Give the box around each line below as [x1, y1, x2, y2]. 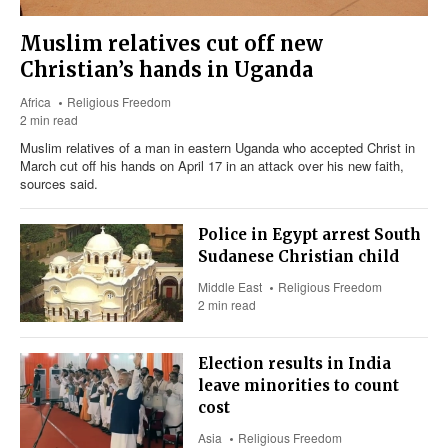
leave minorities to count [198, 375, 400, 395]
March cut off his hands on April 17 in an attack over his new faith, [20, 156, 404, 176]
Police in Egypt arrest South [198, 225, 422, 245]
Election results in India [198, 353, 392, 373]
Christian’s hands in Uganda [20, 57, 313, 83]
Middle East [198, 278, 263, 296]
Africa [20, 93, 51, 111]
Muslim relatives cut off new [20, 31, 323, 57]
